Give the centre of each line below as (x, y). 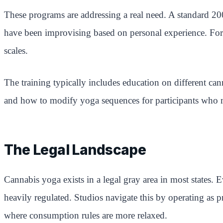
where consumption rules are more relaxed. (86, 215)
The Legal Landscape (75, 150)
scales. (16, 50)
